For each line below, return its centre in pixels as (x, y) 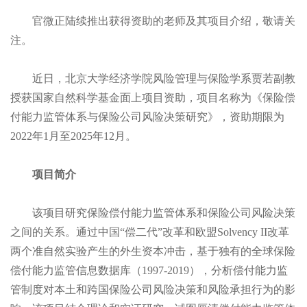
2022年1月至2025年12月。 (73, 136)
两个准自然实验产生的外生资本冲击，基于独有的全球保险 (153, 251)
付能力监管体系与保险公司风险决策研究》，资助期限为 (147, 117)
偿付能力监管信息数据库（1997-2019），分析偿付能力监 (149, 271)
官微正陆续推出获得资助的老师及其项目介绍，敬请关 (153, 21)
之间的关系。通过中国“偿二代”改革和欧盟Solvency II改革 (150, 232)
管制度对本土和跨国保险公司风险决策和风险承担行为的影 (153, 290)
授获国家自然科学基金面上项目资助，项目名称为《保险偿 (153, 98)
